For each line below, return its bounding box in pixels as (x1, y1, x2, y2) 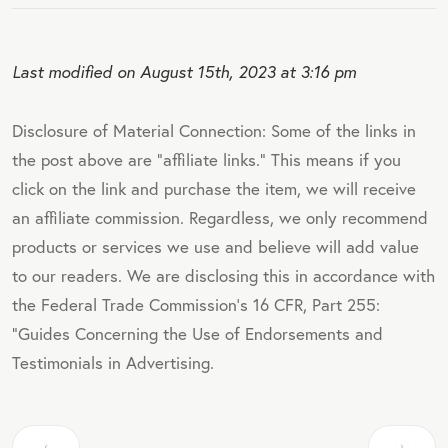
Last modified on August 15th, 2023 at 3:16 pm (12, 59, 356, 83)
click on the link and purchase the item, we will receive (12, 176, 416, 200)
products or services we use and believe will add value (12, 234, 419, 258)
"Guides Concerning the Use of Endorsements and (12, 321, 383, 345)
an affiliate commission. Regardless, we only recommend (12, 205, 428, 229)
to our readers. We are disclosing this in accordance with (12, 263, 435, 287)
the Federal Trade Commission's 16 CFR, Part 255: (12, 292, 380, 316)
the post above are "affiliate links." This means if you (12, 147, 401, 171)
